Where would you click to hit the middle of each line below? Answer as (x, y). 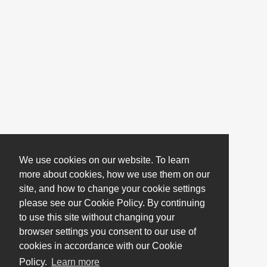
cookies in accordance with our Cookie (101, 246)
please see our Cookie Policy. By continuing (112, 203)
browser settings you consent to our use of (108, 232)
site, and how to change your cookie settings (112, 189)
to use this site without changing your (97, 218)
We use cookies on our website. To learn (104, 160)
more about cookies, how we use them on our (114, 175)
